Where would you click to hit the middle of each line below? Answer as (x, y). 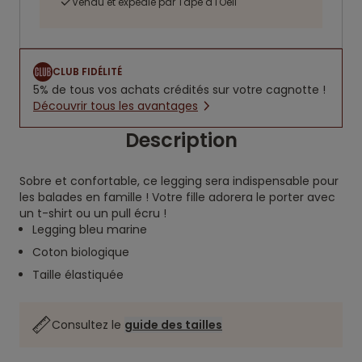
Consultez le (88, 325)
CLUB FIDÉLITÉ (87, 72)
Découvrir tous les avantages (116, 106)
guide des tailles (173, 325)
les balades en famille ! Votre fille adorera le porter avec (177, 197)
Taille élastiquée (78, 275)
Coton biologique (81, 252)
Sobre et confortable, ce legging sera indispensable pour (179, 181)
